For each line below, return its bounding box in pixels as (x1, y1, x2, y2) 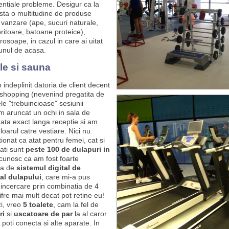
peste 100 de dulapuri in (25, 145, 110, 153)
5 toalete (22, 200, 53, 209)
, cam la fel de (53, 200, 99, 209)
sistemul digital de (16, 164, 81, 172)
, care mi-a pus (41, 173, 90, 181)
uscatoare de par (13, 210, 73, 218)
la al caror (72, 210, 107, 218)
